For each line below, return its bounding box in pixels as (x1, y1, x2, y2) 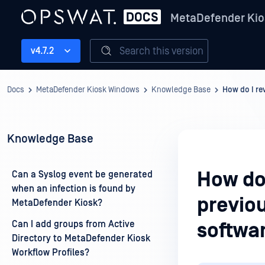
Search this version (119, 44, 203, 57)
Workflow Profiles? (12, 247, 89, 258)
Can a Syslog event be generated (12, 169, 153, 180)
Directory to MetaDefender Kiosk (12, 233, 150, 244)
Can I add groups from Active (12, 219, 135, 230)
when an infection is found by (12, 183, 135, 194)
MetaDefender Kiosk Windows (36, 85, 140, 95)
